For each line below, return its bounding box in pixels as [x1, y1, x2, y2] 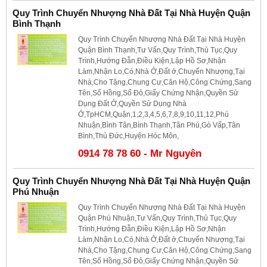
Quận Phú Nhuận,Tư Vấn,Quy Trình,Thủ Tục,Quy [78, 213, 237, 222]
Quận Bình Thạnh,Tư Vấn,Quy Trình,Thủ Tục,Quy [78, 45, 237, 54]
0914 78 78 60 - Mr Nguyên [78, 147, 201, 159]
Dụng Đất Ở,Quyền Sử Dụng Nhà [78, 99, 187, 108]
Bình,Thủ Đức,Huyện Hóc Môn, [78, 131, 179, 140]
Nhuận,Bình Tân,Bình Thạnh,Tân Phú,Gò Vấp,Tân [78, 120, 240, 129]
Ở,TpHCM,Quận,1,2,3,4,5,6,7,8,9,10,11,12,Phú [78, 110, 229, 119]
